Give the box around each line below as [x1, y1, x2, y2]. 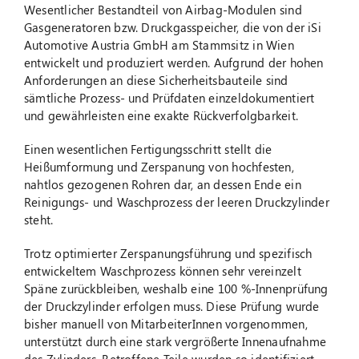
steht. [23, 212, 54, 228]
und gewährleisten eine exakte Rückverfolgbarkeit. [23, 107, 298, 124]
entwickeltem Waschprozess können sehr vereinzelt [23, 263, 301, 280]
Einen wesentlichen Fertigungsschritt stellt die [23, 141, 272, 158]
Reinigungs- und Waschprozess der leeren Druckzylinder [23, 194, 329, 211]
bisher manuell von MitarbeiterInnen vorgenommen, [23, 316, 308, 333]
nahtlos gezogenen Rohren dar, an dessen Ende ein [23, 176, 301, 193]
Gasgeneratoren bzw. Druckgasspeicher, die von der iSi [23, 19, 321, 36]
